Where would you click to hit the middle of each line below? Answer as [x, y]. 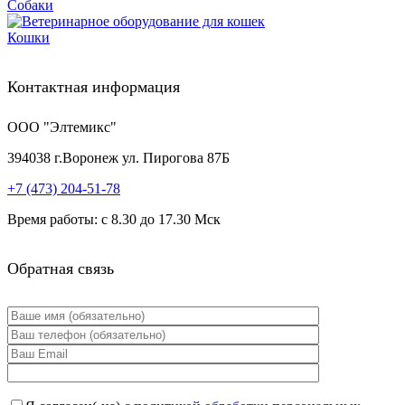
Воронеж [90, 158]
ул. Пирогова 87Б [176, 158]
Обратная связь [61, 269]
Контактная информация [94, 87]
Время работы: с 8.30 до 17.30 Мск [114, 220]
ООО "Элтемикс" [62, 127]
